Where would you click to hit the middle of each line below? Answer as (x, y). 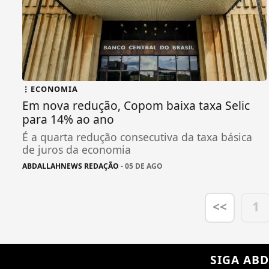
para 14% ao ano (68, 119)
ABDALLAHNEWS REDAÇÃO (71, 166)
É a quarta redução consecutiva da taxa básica (137, 137)
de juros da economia (77, 149)
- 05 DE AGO (141, 166)
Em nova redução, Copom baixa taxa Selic (136, 105)
